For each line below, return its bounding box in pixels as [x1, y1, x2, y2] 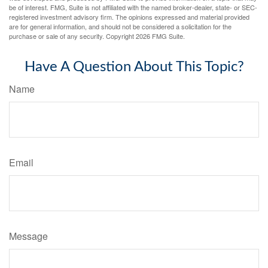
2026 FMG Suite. [136, 31, 185, 41]
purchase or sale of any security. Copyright [9, 31, 136, 41]
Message [9, 229, 48, 243]
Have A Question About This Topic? [24, 60, 244, 75]
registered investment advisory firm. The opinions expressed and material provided [9, 12, 249, 22]
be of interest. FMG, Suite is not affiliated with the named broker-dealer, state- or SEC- [9, 2, 257, 13]
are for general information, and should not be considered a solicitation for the [9, 22, 232, 32]
